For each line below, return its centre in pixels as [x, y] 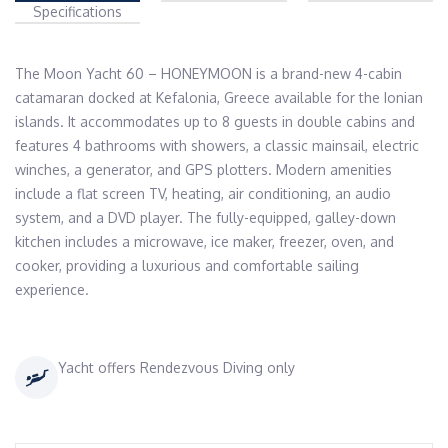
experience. [52, 289]
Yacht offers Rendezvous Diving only [176, 367]
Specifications [78, 11]
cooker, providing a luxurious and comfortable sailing [187, 265]
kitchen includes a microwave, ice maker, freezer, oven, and [204, 241]
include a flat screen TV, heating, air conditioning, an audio [203, 193]
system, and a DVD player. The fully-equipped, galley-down [205, 217]
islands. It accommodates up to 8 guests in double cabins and [215, 121]
